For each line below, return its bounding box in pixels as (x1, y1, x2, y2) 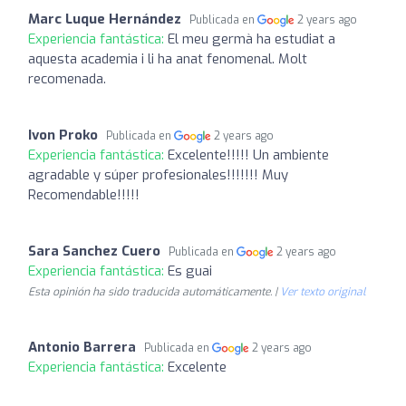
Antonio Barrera (28, 337, 136, 356)
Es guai (168, 261, 212, 280)
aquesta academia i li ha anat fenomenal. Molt (28, 49, 307, 68)
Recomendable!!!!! (28, 185, 140, 204)
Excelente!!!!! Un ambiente (168, 145, 329, 164)
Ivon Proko (28, 125, 98, 144)
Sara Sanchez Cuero (28, 241, 160, 260)
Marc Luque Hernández (28, 9, 181, 28)
